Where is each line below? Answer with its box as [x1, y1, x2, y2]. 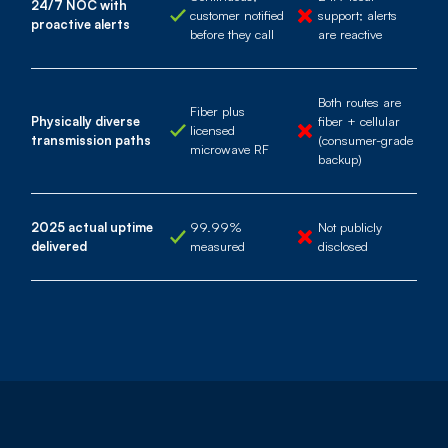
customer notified [189, 6, 284, 23]
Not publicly [318, 218, 383, 235]
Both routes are [318, 93, 402, 110]
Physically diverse [31, 112, 140, 129]
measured [189, 237, 245, 254]
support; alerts [318, 6, 398, 23]
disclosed [318, 237, 369, 254]
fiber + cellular [318, 112, 401, 129]
